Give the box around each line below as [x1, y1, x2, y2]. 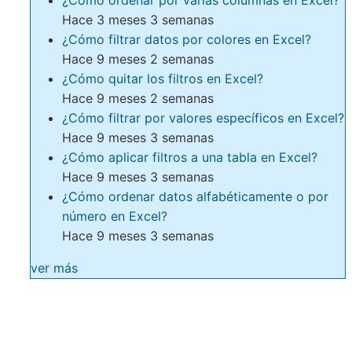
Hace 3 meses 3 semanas [62, 12, 214, 28]
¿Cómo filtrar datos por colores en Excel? [62, 31, 311, 48]
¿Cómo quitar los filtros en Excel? [62, 71, 263, 87]
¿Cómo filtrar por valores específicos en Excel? [62, 110, 344, 126]
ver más [31, 260, 78, 277]
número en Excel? [62, 208, 167, 225]
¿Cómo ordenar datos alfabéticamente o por [62, 189, 328, 205]
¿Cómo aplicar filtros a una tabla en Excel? [62, 149, 317, 166]
